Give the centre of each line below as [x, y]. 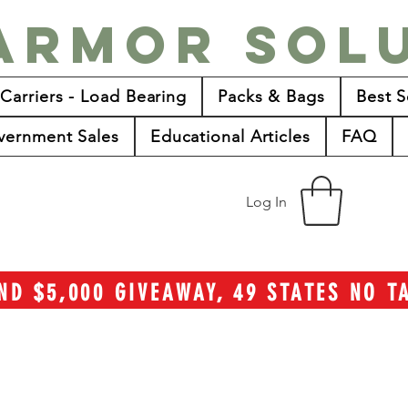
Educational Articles [230, 137]
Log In [267, 202]
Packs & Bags [271, 97]
